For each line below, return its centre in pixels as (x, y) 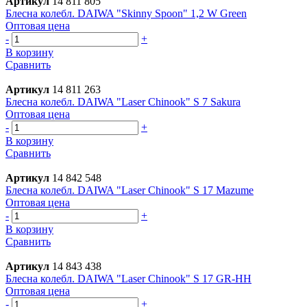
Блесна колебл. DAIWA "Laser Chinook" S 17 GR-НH (128, 278)
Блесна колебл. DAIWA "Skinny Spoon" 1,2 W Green (126, 13)
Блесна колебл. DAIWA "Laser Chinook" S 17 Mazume (130, 190)
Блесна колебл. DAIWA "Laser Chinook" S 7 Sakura (123, 101)
